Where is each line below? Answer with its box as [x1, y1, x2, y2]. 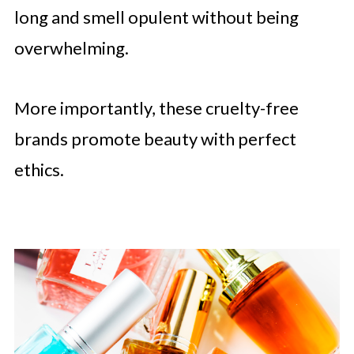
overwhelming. [13, 37, 129, 58]
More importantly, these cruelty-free [13, 97, 299, 119]
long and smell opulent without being [13, 6, 299, 28]
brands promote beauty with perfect [13, 128, 296, 149]
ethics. [13, 159, 64, 180]
